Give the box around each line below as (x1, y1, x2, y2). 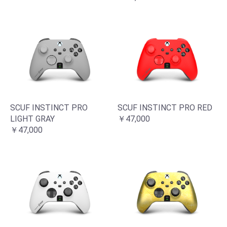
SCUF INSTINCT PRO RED (118, 103, 212, 113)
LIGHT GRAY (10, 114, 55, 124)
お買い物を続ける (53, 194, 110, 202)
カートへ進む (129, 194, 172, 202)
